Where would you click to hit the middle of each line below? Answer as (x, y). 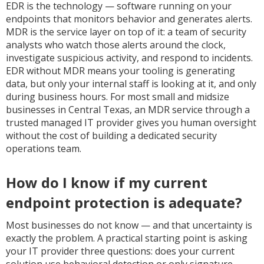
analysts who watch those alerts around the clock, (116, 45)
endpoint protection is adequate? (124, 202)
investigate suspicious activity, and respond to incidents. (129, 58)
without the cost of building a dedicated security (111, 136)
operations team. (44, 148)
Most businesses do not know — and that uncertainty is (129, 225)
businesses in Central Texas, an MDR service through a (128, 110)
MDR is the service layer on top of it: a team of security (126, 32)
